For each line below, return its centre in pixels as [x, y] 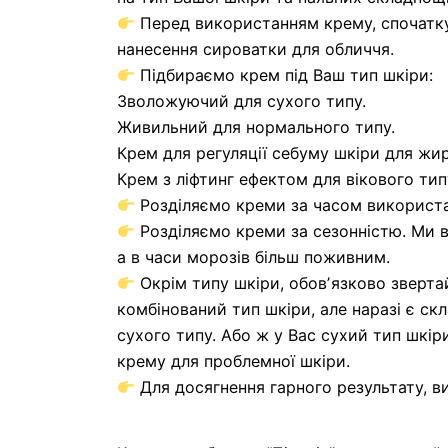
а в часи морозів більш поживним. [253, 257]
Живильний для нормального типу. [256, 127]
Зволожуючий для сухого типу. [241, 101]
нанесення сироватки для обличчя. [255, 49]
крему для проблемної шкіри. [233, 361]
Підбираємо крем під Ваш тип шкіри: [284, 75]
